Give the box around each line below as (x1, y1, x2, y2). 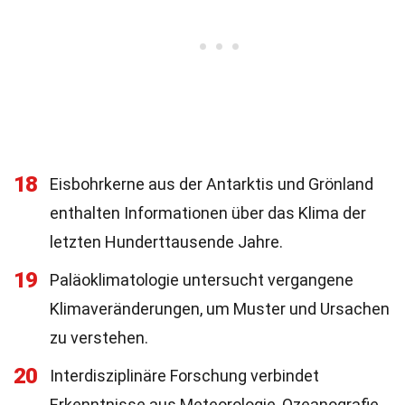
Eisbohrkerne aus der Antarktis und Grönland (50, 174, 373, 193)
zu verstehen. (50, 328, 148, 347)
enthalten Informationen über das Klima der (50, 203, 366, 222)
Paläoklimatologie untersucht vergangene (50, 270, 353, 289)
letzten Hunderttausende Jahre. (50, 232, 283, 251)
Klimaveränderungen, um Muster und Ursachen (50, 299, 390, 318)
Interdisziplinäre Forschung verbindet (50, 366, 319, 385)
